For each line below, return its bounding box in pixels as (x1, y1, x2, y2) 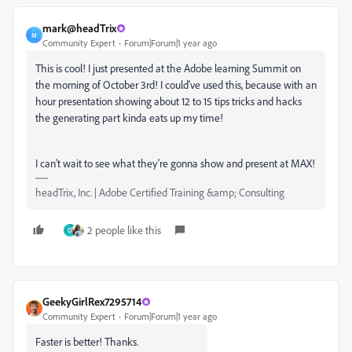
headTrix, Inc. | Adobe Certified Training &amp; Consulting (35, 185, 284, 200)
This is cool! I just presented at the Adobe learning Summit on (35, 61, 301, 75)
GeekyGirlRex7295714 (42, 295, 141, 309)
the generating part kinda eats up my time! (35, 111, 225, 125)
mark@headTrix (42, 21, 116, 35)
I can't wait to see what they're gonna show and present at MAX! (35, 156, 315, 170)
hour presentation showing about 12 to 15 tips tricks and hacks (35, 94, 302, 108)
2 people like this (87, 223, 161, 237)
